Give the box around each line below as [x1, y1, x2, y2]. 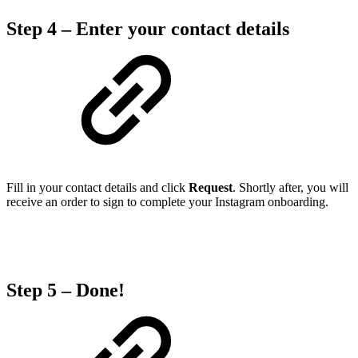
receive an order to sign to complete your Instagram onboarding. [6, 194, 328, 209]
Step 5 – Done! [6, 279, 125, 300]
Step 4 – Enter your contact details [6, 18, 289, 39]
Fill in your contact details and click [6, 180, 189, 194]
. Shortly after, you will [233, 180, 348, 194]
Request [189, 180, 233, 194]
